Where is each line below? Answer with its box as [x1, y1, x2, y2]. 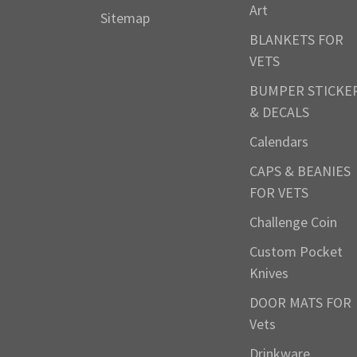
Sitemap [100, 9, 150, 28]
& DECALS [249, 103, 309, 122]
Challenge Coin [249, 213, 337, 232]
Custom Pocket [249, 242, 343, 261]
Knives [249, 264, 288, 283]
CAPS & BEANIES [249, 162, 351, 181]
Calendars [249, 132, 308, 151]
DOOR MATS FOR [249, 293, 351, 312]
